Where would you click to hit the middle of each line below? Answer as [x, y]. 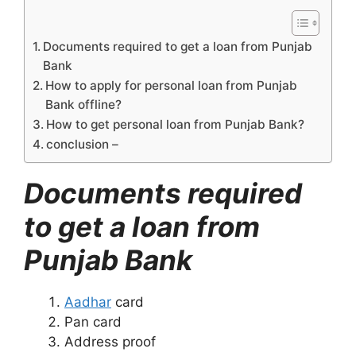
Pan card [93, 321]
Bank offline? [84, 104]
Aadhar [88, 302]
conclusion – [83, 144]
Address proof [110, 341]
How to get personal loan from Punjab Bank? [176, 124]
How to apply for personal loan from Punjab [172, 85]
